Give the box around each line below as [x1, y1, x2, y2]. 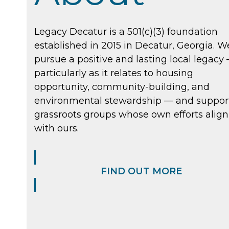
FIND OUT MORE [100, 165, 182, 177]
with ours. [34, 122, 79, 134]
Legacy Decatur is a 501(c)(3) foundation [34, 26, 218, 37]
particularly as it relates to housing [34, 67, 194, 79]
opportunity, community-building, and [34, 81, 210, 93]
